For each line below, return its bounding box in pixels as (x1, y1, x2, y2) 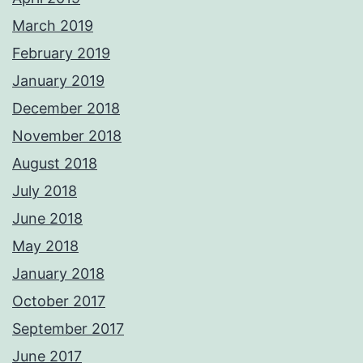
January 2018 (12, 264, 105, 282)
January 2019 (12, 71, 105, 89)
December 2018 (12, 99, 120, 117)
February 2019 (12, 44, 110, 62)
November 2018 (12, 126, 122, 144)
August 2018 (12, 154, 97, 172)
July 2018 (12, 181, 77, 199)
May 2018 (12, 237, 79, 254)
